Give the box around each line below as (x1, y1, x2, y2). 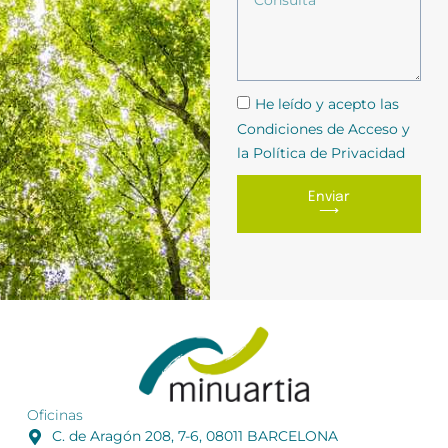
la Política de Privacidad (236, 143, 405, 162)
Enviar (307, 189, 350, 204)
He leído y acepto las (254, 95, 399, 114)
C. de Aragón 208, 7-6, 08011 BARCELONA (51, 427, 338, 446)
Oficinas (26, 406, 83, 425)
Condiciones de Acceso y (236, 119, 410, 138)
